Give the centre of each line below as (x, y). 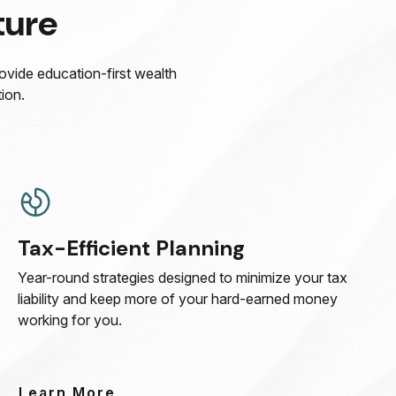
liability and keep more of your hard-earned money (178, 298)
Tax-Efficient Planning (132, 247)
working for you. (70, 320)
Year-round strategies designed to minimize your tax (183, 277)
